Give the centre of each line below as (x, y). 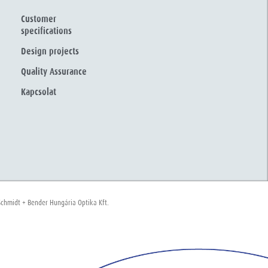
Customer (38, 19)
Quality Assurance (54, 72)
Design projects (50, 52)
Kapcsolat (38, 92)
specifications (46, 31)
